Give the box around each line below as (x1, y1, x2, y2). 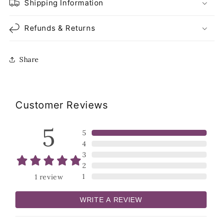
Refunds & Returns (24, 23, 96, 33)
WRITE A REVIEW (80, 196, 142, 204)
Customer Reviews (15, 99, 108, 111)
